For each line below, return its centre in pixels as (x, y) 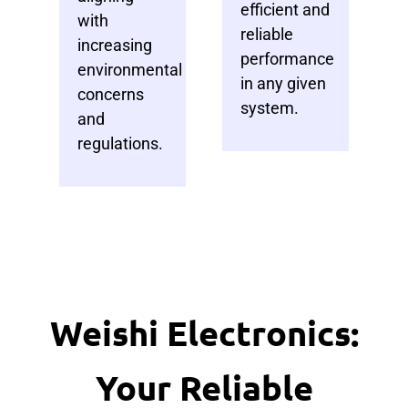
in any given (283, 83)
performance (287, 58)
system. (270, 107)
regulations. (120, 143)
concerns (111, 94)
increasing (115, 45)
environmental (130, 69)
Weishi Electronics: (204, 332)
